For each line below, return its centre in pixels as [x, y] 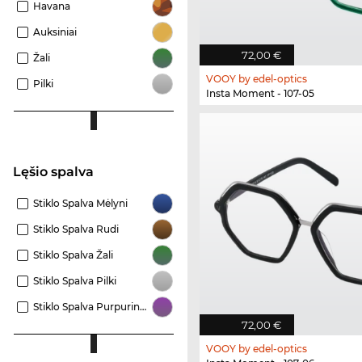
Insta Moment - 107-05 [260, 94]
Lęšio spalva [57, 172]
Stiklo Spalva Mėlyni [80, 204]
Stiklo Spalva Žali [73, 255]
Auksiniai [55, 32]
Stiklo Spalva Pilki [75, 281]
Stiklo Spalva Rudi [76, 229]
